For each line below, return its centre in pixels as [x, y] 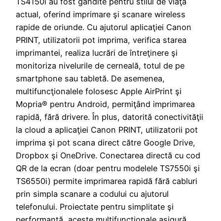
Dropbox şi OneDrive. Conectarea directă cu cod [108, 155]
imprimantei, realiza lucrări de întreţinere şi [97, 53]
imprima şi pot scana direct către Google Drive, [106, 142]
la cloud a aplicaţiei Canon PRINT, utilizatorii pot [107, 129]
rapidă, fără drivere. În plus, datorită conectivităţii [110, 117]
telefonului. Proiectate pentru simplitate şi [95, 206]
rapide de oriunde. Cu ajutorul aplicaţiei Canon [104, 27]
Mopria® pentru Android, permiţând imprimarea [105, 104]
